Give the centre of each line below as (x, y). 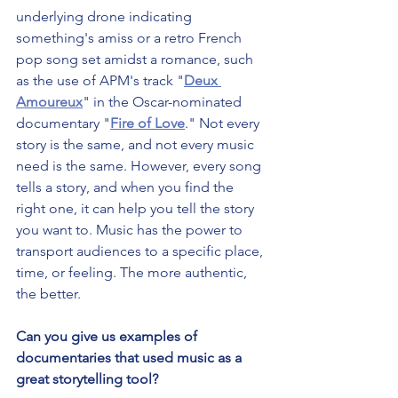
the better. (48, 294)
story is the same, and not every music (137, 145)
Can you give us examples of (108, 337)
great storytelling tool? (87, 379)
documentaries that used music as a (131, 358)
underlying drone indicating (106, 17)
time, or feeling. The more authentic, (133, 273)
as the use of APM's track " (100, 81)
